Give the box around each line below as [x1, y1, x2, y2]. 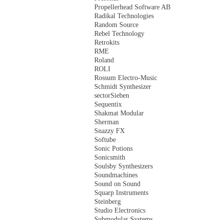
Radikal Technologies [94, 12, 154, 20]
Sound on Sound [94, 180, 140, 188]
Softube [94, 136, 116, 143]
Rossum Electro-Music [94, 74, 157, 82]
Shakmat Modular [94, 110, 144, 117]
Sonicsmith [94, 154, 125, 161]
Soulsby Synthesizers [94, 163, 153, 170]
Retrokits [94, 39, 119, 46]
